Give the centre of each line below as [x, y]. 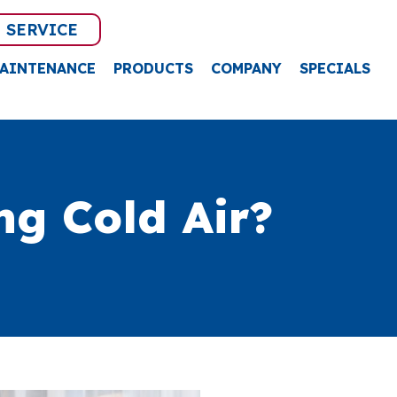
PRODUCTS [153, 68]
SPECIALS [335, 68]
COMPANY [246, 68]
